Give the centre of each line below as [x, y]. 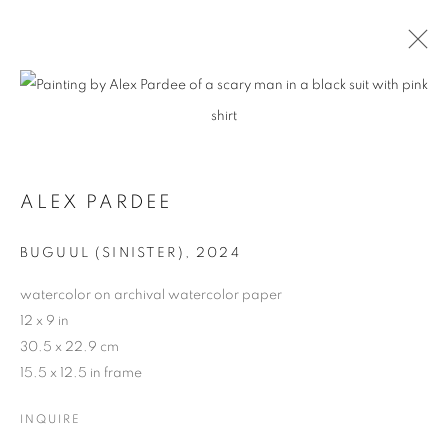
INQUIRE [50, 419]
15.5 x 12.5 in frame [81, 373]
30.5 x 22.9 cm [69, 347]
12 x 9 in [44, 321]
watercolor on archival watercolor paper [151, 295]
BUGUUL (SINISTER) [102, 253]
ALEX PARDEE [96, 202]
